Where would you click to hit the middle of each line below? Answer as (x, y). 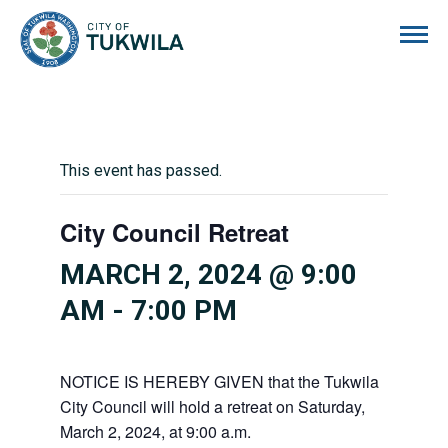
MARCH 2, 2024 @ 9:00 (208, 274)
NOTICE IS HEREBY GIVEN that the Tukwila (219, 381)
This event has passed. (141, 170)
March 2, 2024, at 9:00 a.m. (155, 431)
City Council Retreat (174, 232)
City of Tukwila (235, 21)
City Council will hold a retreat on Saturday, (212, 406)
